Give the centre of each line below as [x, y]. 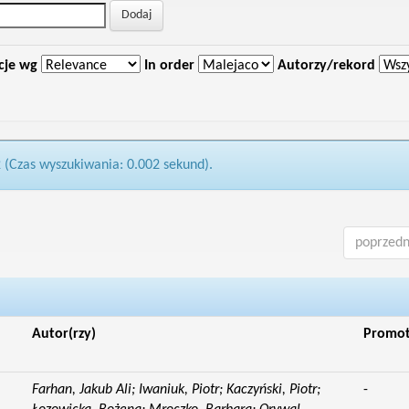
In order [169, 66]
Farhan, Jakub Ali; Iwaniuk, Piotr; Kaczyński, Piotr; [176, 390]
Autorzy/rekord [326, 66]
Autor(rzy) [63, 334]
